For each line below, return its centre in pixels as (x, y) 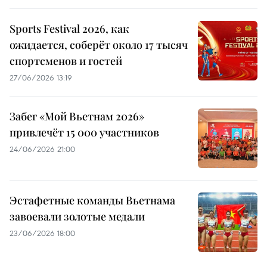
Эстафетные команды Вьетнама (92, 200)
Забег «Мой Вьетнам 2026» (77, 116)
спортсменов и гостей (66, 60)
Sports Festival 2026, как (69, 28)
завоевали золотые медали (77, 216)
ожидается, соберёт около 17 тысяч (99, 44)
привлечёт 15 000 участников (84, 132)
